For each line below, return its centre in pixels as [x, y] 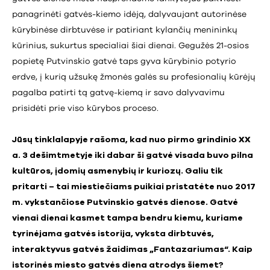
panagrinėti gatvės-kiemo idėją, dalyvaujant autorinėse [129, 14]
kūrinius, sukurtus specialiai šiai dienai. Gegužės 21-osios [130, 46]
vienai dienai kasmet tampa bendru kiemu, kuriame [127, 218]
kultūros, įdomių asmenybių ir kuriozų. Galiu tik [118, 171]
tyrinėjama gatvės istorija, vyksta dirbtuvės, [113, 234]
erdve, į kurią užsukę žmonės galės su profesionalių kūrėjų [134, 77]
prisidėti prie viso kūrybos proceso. [86, 108]
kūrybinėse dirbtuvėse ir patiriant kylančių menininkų [125, 30]
